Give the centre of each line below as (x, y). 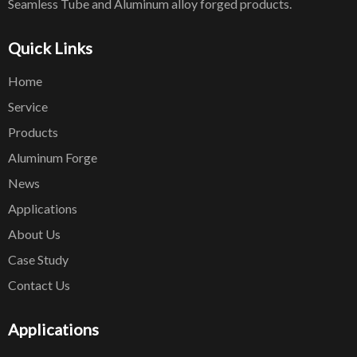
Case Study (38, 260)
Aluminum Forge (53, 158)
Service (28, 107)
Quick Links (50, 48)
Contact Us (39, 285)
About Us (34, 234)
